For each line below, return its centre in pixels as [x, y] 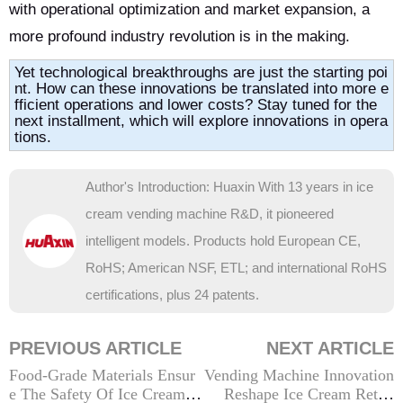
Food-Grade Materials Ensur [102, 375]
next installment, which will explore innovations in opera [201, 121]
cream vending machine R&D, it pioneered [210, 214]
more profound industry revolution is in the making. [179, 36]
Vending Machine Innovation [299, 375]
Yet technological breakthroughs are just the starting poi [201, 72]
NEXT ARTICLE [330, 348]
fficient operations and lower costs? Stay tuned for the [196, 105]
